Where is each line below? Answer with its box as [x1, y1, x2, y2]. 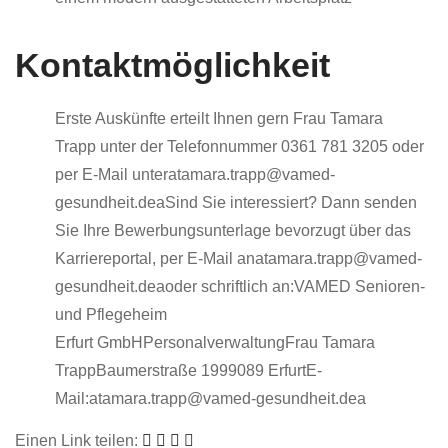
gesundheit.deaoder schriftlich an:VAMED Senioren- [55, 278, 425, 296]
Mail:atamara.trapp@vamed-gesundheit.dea [55, 390, 366, 408]
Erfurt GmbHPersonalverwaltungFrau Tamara [55, 334, 375, 352]
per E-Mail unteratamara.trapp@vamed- [55, 166, 335, 184]
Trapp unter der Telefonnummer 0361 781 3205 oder [55, 138, 424, 156]
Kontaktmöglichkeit [15, 46, 330, 85]
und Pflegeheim [55, 306, 167, 324]
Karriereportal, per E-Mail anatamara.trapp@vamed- [55, 250, 422, 268]
